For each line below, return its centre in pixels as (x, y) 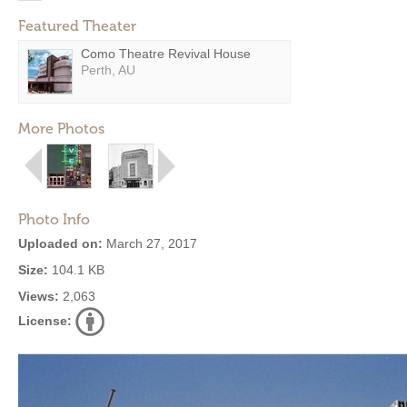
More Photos (61, 129)
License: (45, 321)
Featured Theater (77, 26)
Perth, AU (108, 70)
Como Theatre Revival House (166, 54)
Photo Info (54, 219)
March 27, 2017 (150, 243)
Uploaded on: (60, 243)
